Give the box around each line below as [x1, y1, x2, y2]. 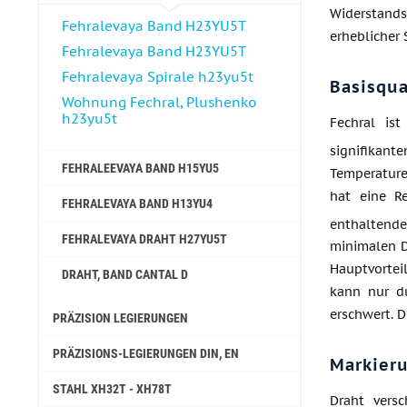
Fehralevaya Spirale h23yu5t [62, 68, 253, 85]
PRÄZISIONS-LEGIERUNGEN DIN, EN [53, 346, 239, 361]
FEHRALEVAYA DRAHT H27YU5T [62, 232, 227, 246]
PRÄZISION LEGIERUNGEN [53, 311, 188, 325]
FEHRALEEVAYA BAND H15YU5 [62, 161, 219, 175]
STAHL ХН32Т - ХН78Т [53, 382, 172, 396]
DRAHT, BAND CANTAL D [62, 267, 188, 282]
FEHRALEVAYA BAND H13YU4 [62, 196, 213, 211]
